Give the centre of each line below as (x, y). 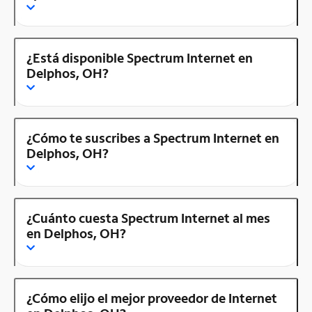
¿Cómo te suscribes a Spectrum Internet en (153, 138)
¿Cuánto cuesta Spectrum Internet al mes (148, 218)
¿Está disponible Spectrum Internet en (140, 57)
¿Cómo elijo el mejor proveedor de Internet (152, 298)
